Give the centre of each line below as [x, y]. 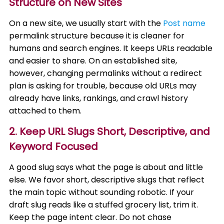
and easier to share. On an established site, [93, 61]
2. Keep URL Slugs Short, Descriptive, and [110, 131]
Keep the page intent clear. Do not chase [90, 217]
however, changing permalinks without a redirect [106, 73]
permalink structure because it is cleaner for [97, 36]
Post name [184, 23]
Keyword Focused [54, 146]
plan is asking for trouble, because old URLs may [103, 86]
